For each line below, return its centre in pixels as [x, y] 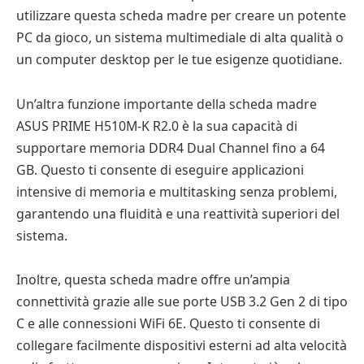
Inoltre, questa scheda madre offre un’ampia [153, 280]
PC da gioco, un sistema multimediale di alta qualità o [180, 37]
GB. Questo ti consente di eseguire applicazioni [160, 169]
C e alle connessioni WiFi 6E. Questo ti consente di [168, 324]
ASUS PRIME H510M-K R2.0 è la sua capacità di [157, 126]
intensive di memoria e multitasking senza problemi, [177, 191]
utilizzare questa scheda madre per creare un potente [181, 15]
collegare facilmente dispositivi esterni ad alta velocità [182, 346]
